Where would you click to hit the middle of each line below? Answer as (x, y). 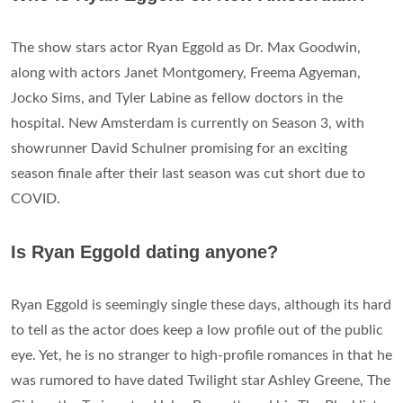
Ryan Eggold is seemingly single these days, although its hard (201, 305)
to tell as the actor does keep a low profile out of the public (197, 331)
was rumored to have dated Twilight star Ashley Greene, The (201, 381)
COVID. (36, 199)
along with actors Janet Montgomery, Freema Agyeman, (186, 73)
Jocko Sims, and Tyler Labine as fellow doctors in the (177, 99)
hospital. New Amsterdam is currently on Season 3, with (188, 124)
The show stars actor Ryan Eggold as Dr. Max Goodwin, (186, 48)
